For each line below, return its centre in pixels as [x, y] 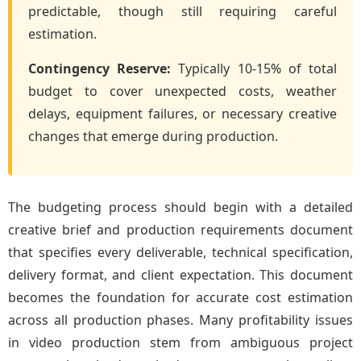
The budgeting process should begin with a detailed [180, 207]
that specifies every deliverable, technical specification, [180, 252]
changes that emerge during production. [153, 136]
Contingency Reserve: [100, 68]
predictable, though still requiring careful [183, 11]
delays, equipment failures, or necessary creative [183, 114]
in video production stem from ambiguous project [180, 342]
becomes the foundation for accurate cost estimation [180, 297]
